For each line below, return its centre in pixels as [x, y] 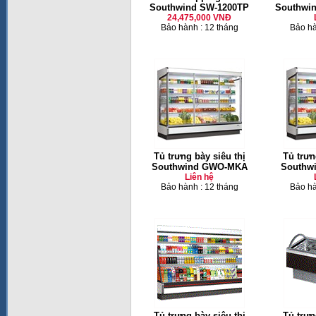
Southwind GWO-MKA [199, 167]
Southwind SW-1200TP [199, 7]
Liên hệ [199, 177]
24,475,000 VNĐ [199, 18]
